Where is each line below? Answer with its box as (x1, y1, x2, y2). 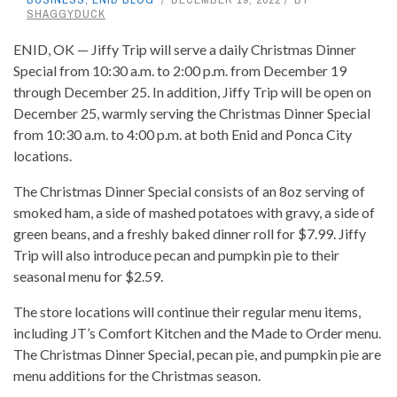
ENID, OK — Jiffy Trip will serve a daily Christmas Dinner (13, 41, 356, 58)
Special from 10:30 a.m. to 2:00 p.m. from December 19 (13, 62, 346, 80)
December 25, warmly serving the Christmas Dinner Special (13, 105, 370, 122)
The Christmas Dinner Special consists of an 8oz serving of (13, 183, 365, 200)
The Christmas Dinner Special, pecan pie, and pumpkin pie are (13, 346, 381, 363)
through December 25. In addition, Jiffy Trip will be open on (13, 83, 371, 101)
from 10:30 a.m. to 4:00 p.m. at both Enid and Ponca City (13, 126, 352, 144)
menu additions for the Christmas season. (13, 367, 263, 385)
